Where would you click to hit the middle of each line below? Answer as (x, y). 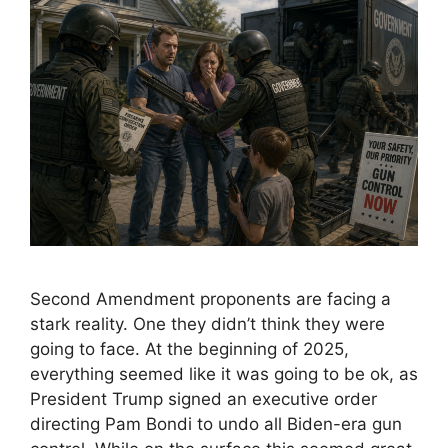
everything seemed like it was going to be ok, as (224, 374)
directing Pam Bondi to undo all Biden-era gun (216, 424)
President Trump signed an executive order (203, 399)
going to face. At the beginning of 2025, (189, 349)
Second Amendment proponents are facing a (210, 299)
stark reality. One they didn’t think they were (207, 324)
